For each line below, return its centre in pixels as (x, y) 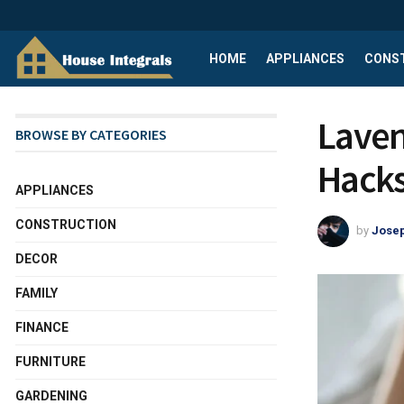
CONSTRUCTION (66, 225)
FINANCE (42, 327)
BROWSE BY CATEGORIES (91, 134)
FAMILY (37, 293)
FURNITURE (50, 362)
